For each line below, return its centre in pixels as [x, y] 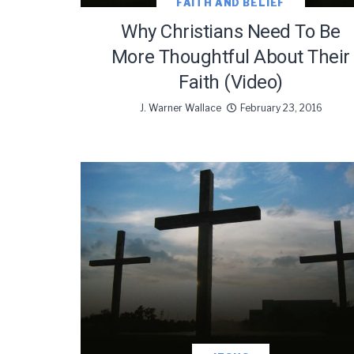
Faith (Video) [231, 82]
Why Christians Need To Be [230, 31]
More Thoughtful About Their [231, 56]
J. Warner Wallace [180, 107]
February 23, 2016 [281, 107]
